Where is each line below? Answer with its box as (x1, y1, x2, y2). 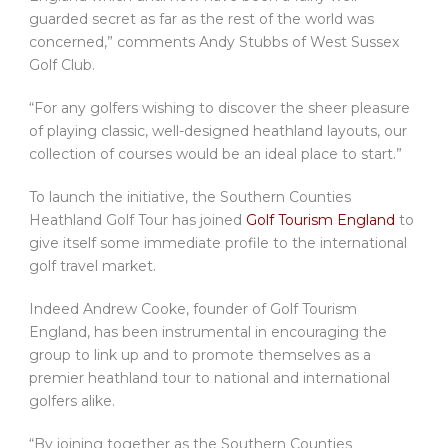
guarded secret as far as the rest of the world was (29, 9, 374, 28)
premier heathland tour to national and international (29, 368, 390, 387)
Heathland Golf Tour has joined (29, 210, 246, 229)
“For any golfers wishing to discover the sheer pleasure (29, 98, 410, 117)
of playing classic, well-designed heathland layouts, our (29, 121, 407, 140)
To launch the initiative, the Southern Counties (29, 187, 351, 206)
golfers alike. (29, 391, 115, 410)
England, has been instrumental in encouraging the (29, 322, 387, 341)
